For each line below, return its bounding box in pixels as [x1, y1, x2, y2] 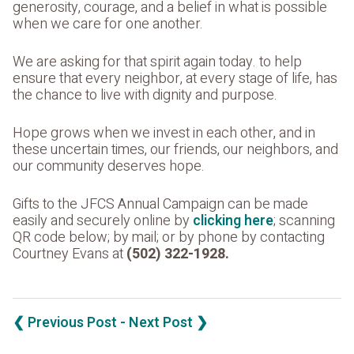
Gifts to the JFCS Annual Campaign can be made [13, 193, 308, 215]
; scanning [273, 209, 335, 232]
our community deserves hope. [13, 155, 208, 177]
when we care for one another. [13, 13, 206, 35]
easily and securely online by [13, 209, 193, 232]
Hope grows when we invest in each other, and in [13, 122, 315, 144]
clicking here [193, 209, 273, 232]
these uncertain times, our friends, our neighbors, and [13, 138, 338, 160]
